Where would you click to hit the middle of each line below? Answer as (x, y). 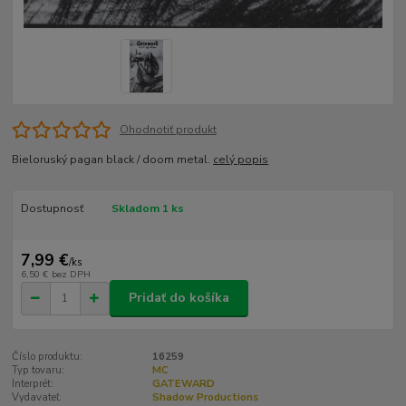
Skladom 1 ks (147, 209)
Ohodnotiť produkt (168, 130)
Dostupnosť (52, 209)
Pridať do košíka (179, 298)
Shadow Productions (205, 397)
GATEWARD (183, 383)
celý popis (241, 160)
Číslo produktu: (48, 356)
